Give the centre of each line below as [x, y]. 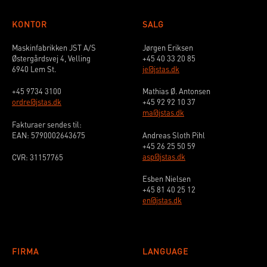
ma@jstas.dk [163, 113]
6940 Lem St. [34, 69]
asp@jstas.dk [164, 156]
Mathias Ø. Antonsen [176, 91]
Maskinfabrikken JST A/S [54, 48]
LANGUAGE [165, 251]
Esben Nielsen [167, 178]
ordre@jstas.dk [37, 102]
